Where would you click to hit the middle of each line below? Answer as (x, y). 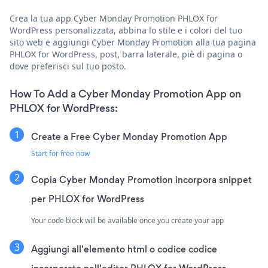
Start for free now (60, 153)
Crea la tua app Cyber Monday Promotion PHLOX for (114, 18)
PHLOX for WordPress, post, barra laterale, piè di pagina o (126, 54)
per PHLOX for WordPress (88, 199)
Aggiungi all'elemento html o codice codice (124, 249)
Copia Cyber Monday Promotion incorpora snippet (141, 179)
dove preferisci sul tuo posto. (68, 66)
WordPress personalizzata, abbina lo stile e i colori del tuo (126, 30)
